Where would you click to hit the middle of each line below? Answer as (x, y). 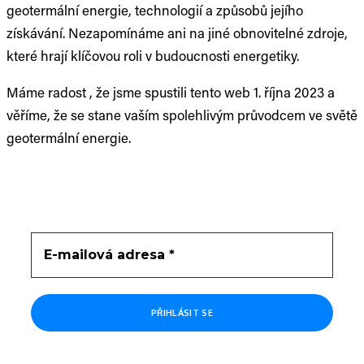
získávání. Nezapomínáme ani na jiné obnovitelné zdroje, (177, 33)
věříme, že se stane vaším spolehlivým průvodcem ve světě (182, 115)
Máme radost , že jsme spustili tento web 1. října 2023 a (171, 92)
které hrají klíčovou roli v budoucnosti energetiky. (153, 56)
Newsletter (41, 174)
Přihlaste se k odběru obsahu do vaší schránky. (147, 197)
